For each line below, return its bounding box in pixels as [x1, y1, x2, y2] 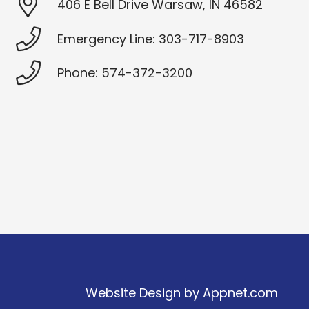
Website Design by [86, 284, 203, 302]
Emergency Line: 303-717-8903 [57, 30, 244, 48]
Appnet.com [203, 284, 278, 302]
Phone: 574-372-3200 [57, 64, 192, 82]
